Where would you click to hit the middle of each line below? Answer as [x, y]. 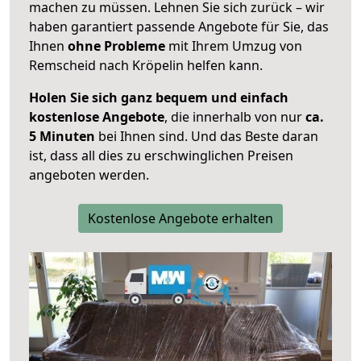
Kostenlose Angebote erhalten [180, 219]
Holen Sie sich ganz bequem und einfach [159, 98]
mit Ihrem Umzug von [234, 46]
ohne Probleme [116, 46]
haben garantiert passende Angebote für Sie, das [179, 27]
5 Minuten [62, 137]
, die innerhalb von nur [235, 117]
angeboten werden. [89, 175]
